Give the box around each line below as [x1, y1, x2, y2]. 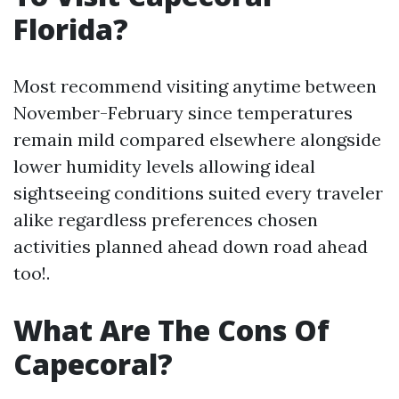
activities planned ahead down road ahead [13, 235, 368, 257]
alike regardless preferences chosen [13, 208, 318, 231]
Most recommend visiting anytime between [13, 75, 377, 97]
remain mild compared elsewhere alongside [13, 128, 381, 151]
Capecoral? [13, 345, 173, 383]
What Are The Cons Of [13, 311, 330, 349]
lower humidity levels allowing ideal [13, 155, 315, 177]
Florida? [13, 10, 128, 48]
